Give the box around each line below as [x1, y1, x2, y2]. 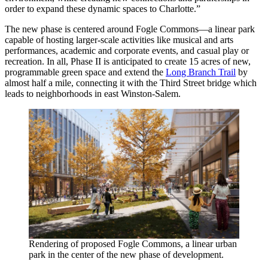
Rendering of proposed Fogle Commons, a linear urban [29, 239, 237, 249]
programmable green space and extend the [5, 66, 166, 77]
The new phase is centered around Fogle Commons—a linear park [5, 23, 255, 34]
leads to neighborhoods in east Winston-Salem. [5, 88, 181, 99]
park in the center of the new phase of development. [29, 249, 224, 260]
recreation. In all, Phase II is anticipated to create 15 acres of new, [5, 56, 251, 66]
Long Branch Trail [166, 66, 236, 77]
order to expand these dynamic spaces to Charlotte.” [5, 3, 200, 14]
